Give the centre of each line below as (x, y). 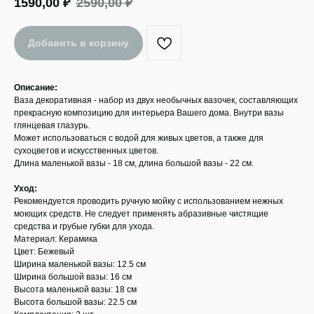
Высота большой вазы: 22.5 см (75, 302)
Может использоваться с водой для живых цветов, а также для (139, 138)
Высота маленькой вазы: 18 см (75, 290)
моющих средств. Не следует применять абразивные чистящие (141, 214)
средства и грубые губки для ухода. (84, 227)
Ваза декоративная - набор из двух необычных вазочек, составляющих (156, 101)
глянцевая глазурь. (52, 126)
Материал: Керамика (56, 239)
